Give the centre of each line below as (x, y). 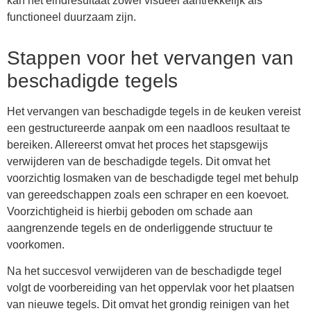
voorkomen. (36, 244)
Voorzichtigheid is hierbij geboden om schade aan (130, 211)
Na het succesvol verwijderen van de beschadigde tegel (144, 271)
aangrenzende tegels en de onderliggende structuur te (140, 228)
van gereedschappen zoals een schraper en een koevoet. (148, 194)
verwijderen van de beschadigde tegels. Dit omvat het (138, 161)
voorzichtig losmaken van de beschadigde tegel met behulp (153, 178)
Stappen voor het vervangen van (150, 58)
